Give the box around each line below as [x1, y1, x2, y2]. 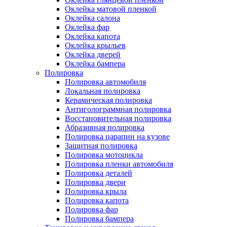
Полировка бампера [65, 214, 134, 223]
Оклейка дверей [65, 50, 121, 59]
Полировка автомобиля [65, 77, 146, 86]
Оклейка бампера [65, 59, 125, 68]
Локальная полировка [65, 86, 140, 95]
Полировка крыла [65, 186, 127, 196]
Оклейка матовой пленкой [65, 4, 157, 13]
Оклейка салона [65, 13, 120, 22]
